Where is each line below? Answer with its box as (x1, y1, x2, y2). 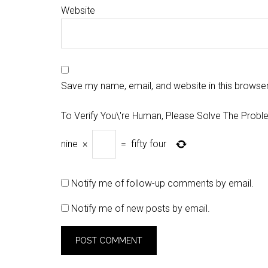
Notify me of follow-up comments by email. (71, 178, 254, 189)
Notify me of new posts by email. (71, 203, 210, 214)
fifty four (131, 138, 166, 150)
